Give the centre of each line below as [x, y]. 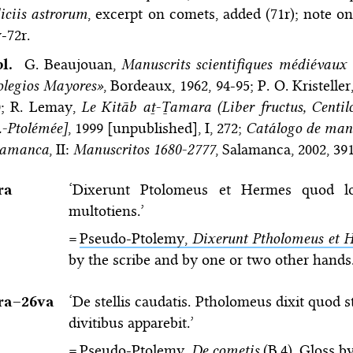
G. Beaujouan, [73, 64]
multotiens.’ [106, 210]
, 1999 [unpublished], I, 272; [157, 128]
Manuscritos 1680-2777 [144, 149]
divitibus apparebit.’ [131, 322]
